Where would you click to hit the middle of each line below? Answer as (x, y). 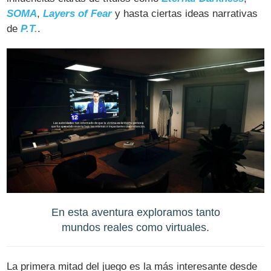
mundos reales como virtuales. (135, 227)
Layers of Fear (78, 14)
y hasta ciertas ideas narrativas (185, 14)
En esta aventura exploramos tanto (135, 212)
